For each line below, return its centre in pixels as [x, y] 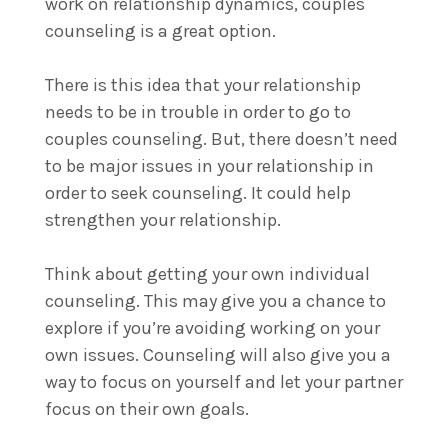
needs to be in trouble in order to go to [198, 111]
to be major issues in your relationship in [209, 165]
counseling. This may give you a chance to [215, 300]
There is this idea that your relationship [203, 84]
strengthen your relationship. [165, 219]
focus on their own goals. [149, 408]
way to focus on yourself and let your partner [224, 381]
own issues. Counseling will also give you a [218, 354]
